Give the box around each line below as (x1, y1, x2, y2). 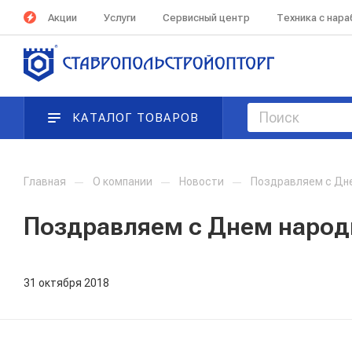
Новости (179, 175, 224, 188)
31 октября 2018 (24, 277, 109, 289)
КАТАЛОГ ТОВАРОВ (72, 111, 200, 125)
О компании (93, 175, 152, 188)
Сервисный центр (163, 11, 250, 24)
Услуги (104, 11, 136, 24)
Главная (24, 175, 66, 188)
